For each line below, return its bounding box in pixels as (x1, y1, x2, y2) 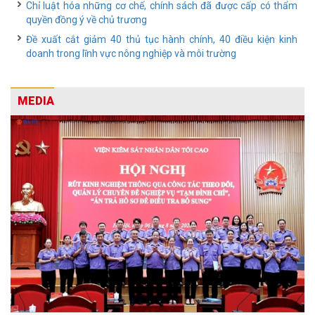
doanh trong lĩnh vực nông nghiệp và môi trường (26, 48, 236, 59)
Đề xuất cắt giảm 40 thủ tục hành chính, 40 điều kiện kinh (26, 34, 297, 45)
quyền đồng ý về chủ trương (26, 14, 147, 25)
